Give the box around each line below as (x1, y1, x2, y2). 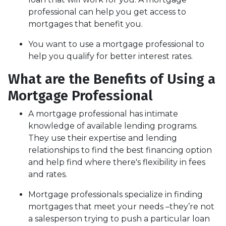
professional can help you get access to (28, 7, 186, 17)
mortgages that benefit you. (28, 19, 143, 29)
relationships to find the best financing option (28, 145, 212, 155)
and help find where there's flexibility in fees (28, 157, 205, 167)
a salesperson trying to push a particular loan (28, 213, 210, 223)
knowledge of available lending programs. (28, 121, 198, 131)
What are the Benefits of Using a (8, 70, 215, 87)
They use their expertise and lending (28, 133, 177, 143)
